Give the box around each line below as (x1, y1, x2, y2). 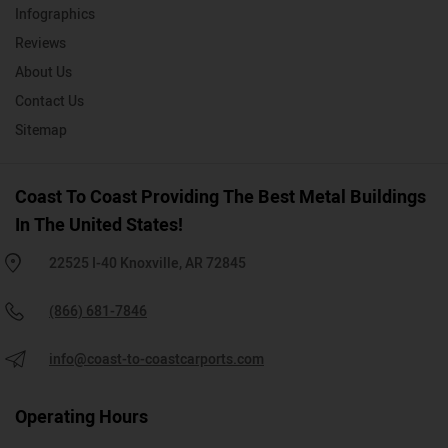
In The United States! (15, 212, 183, 240)
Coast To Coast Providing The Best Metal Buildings (15, 184, 426, 212)
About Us (15, 62, 72, 84)
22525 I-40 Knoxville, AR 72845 (49, 253, 246, 275)
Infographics (15, 4, 95, 26)
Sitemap (15, 120, 67, 142)
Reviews (15, 33, 66, 55)
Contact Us (15, 91, 84, 113)
